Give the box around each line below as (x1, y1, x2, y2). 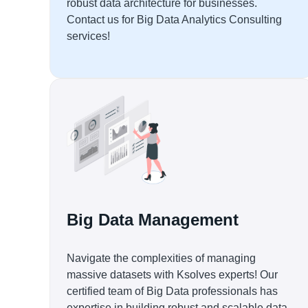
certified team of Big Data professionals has (67, 285, 278, 297)
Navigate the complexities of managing (67, 252, 256, 264)
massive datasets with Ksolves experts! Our (67, 269, 278, 280)
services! (67, 30, 110, 42)
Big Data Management (67, 210, 239, 229)
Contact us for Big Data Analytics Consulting (67, 14, 282, 25)
